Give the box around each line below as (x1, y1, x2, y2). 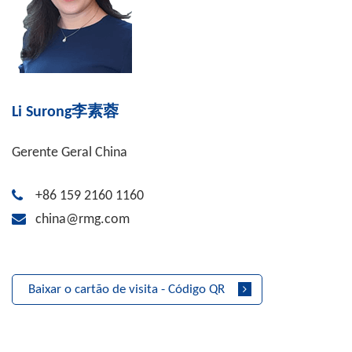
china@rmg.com (35, 212, 130, 227)
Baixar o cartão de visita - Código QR (28, 283, 225, 296)
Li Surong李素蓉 (12, 104, 119, 120)
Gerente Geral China (12, 145, 127, 160)
